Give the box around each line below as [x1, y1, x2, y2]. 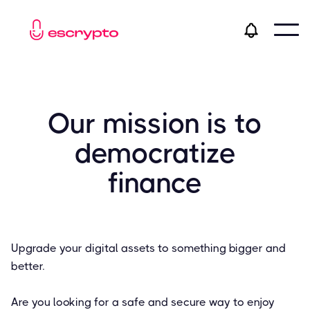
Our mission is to [48, 107, 262, 140]
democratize [74, 137, 236, 170]
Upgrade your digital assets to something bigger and [11, 241, 286, 255]
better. [11, 259, 44, 273]
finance [108, 167, 202, 200]
